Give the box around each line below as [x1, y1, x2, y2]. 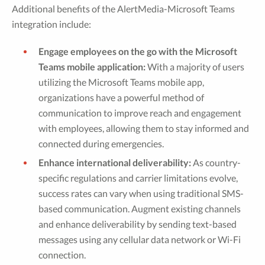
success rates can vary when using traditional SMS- [38, 188, 244, 199]
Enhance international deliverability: [38, 157, 191, 168]
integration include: [12, 18, 91, 30]
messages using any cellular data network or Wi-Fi [38, 234, 241, 245]
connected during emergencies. [38, 138, 164, 149]
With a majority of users [146, 61, 244, 72]
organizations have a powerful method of [38, 92, 204, 103]
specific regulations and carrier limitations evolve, [38, 172, 238, 183]
